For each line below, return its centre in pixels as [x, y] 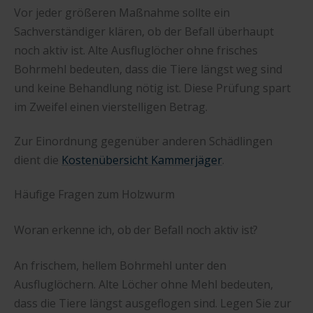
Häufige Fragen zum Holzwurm [94, 195]
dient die [38, 160]
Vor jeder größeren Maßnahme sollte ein [122, 12]
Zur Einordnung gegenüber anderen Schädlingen [143, 141]
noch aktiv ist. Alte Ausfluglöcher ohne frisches [136, 50]
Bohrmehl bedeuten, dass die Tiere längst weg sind [148, 69]
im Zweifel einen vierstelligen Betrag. [111, 107]
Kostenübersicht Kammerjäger [142, 160]
